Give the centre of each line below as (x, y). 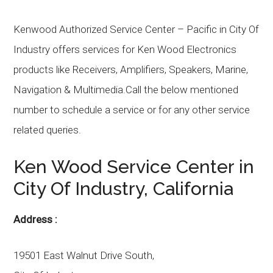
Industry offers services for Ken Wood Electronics (125, 49)
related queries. (48, 130)
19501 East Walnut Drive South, (84, 255)
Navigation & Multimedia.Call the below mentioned (126, 90)
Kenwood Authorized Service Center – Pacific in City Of (136, 29)
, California (189, 189)
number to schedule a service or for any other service (132, 110)
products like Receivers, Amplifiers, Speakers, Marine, (131, 69)
